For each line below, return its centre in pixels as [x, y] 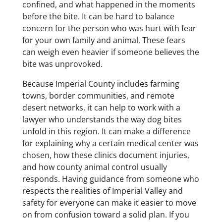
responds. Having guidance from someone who [111, 179]
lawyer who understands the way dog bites [102, 120]
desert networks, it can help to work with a [101, 108]
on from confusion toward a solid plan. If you [106, 215]
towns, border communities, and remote [98, 96]
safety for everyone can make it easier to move [109, 203]
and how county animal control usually [94, 167]
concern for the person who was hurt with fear [109, 28]
